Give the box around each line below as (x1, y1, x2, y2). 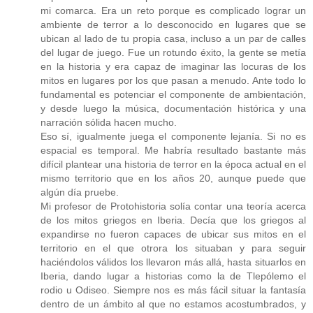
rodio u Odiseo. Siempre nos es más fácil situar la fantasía (41, 284, 306, 296)
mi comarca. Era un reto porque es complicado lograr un (41, 4, 306, 16)
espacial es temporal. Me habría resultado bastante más (41, 144, 306, 156)
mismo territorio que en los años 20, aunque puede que (41, 172, 306, 184)
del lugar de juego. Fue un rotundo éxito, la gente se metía (41, 46, 306, 58)
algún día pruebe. (41, 186, 119, 198)
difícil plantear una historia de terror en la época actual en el (41, 158, 306, 170)
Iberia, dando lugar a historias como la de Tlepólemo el (41, 270, 306, 282)
